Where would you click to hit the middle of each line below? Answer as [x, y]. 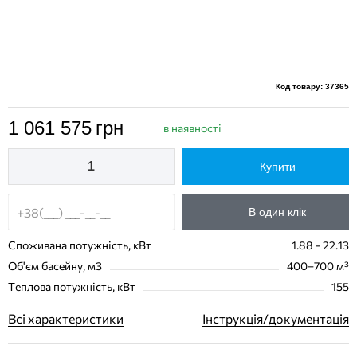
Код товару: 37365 [312, 86]
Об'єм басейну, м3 [55, 266]
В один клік [277, 212]
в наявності [192, 127]
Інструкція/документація [276, 318]
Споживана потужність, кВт [80, 245]
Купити [277, 167]
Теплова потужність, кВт [72, 286]
